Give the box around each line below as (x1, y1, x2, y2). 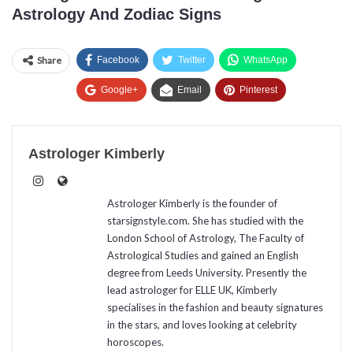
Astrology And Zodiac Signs (12, 6, 221, 24)
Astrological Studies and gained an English (107, 249, 299, 262)
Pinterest (240, 84, 277, 96)
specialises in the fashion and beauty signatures (107, 301, 323, 314)
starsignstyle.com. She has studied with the (107, 214, 303, 228)
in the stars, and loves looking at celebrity (107, 318, 297, 332)
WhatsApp (243, 54, 288, 66)
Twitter (178, 54, 206, 66)
